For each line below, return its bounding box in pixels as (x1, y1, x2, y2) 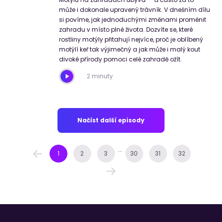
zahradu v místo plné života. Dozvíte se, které (59, 25, 193, 34)
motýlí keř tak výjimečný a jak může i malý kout (59, 45, 200, 54)
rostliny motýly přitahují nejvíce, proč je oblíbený (59, 35, 203, 44)
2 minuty (87, 72, 113, 81)
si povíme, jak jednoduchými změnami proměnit (59, 15, 206, 24)
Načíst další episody (77, 116, 145, 125)
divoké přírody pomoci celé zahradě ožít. (59, 55, 182, 64)
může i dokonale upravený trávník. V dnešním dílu (59, 5, 210, 14)
